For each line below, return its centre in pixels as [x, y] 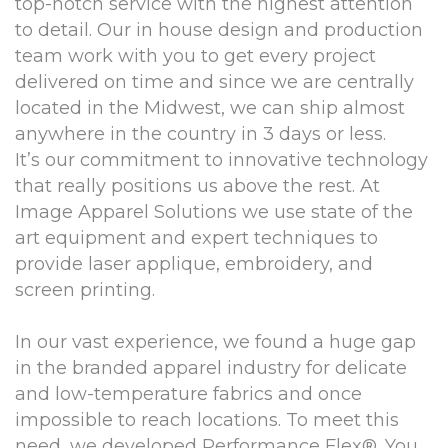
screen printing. [85, 290]
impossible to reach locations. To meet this [207, 420]
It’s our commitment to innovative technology [221, 160]
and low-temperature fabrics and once [188, 394]
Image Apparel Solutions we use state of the [214, 212]
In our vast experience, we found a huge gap [215, 342]
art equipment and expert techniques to [196, 238]
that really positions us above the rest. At [197, 186]
